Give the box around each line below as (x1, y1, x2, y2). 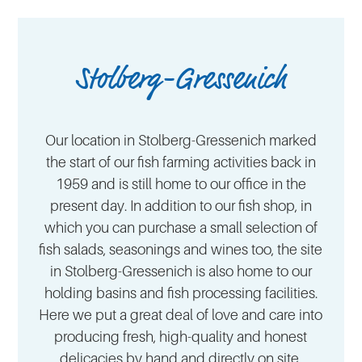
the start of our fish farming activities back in (45, 154, 316, 171)
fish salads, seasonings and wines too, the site (39, 241, 323, 259)
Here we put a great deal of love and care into (39, 306, 323, 324)
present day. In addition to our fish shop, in (49, 197, 312, 215)
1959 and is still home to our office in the (55, 175, 306, 193)
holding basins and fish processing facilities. (44, 284, 318, 302)
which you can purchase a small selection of (44, 219, 318, 237)
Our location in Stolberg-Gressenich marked (44, 132, 317, 149)
